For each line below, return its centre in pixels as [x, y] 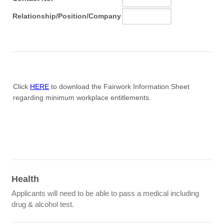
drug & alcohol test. [43, 204]
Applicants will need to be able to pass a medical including [105, 193]
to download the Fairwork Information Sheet [119, 86]
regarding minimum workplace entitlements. [82, 97]
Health [25, 179]
